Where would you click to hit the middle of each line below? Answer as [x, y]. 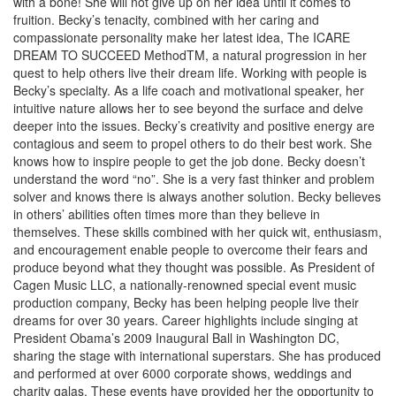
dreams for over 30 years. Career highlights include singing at [186, 320]
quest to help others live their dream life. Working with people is [190, 72]
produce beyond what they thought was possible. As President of [194, 267]
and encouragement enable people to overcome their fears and [190, 249]
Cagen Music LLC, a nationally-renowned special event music [185, 285]
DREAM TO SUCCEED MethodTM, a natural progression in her [190, 55]
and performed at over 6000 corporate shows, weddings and [183, 373]
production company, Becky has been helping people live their [186, 302]
